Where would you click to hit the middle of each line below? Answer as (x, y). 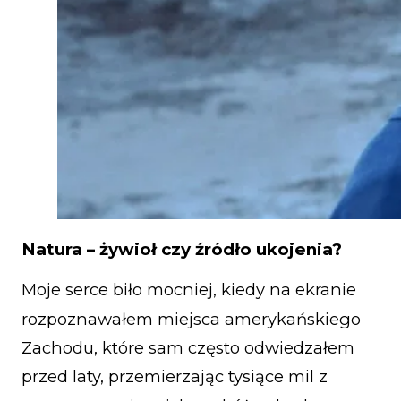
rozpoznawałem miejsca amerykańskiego (191, 319)
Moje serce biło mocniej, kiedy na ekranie (189, 290)
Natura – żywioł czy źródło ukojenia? (182, 250)
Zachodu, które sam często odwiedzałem (188, 347)
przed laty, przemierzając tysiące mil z (175, 377)
